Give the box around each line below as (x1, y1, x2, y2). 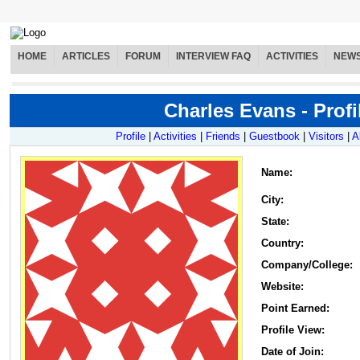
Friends (206, 130, 240, 143)
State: (261, 215, 289, 228)
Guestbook (249, 130, 300, 143)
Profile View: (261, 324, 325, 337)
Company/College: (261, 259, 353, 272)
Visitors (309, 130, 344, 143)
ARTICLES (62, 51, 110, 63)
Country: (261, 237, 304, 250)
